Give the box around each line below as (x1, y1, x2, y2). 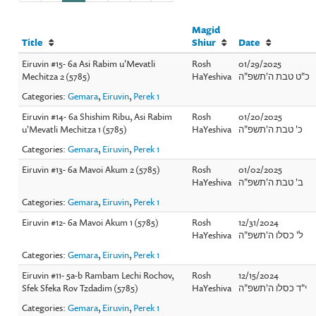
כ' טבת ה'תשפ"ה (238, 122, 303, 135)
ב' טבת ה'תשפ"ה (238, 175, 304, 188)
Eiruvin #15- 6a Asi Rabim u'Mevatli (22, 56, 156, 70)
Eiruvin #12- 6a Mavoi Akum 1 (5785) (22, 215, 159, 229)
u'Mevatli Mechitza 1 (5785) (22, 122, 128, 135)
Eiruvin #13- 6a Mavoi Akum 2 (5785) (22, 162, 161, 176)
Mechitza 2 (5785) (22, 69, 91, 83)
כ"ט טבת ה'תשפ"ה (238, 69, 310, 83)
